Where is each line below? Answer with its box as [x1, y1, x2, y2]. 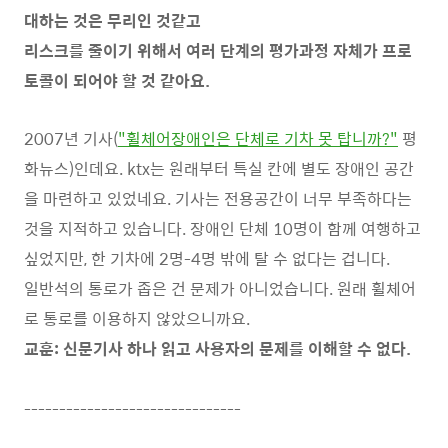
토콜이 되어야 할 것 [24, 67, 160, 93]
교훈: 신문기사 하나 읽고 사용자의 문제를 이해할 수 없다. [24, 335, 411, 361]
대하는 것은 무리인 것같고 [24, 7, 201, 33]
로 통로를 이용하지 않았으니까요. [24, 305, 250, 331]
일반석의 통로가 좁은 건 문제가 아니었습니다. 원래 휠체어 [24, 275, 416, 301]
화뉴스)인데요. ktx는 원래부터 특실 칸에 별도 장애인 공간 [24, 155, 414, 181]
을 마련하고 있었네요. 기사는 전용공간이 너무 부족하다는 [24, 185, 412, 211]
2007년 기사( [24, 125, 118, 151]
